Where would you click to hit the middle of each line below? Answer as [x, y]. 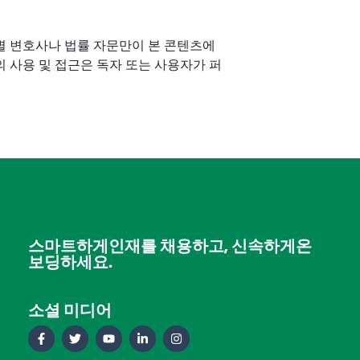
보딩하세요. [70, 262]
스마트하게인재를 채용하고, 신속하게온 [170, 246]
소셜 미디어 [70, 310]
